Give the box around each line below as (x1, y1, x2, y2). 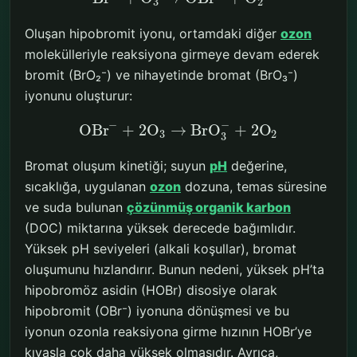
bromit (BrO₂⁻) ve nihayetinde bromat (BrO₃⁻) (25, 66, 298, 83)
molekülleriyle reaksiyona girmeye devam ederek (25, 45, 320, 62)
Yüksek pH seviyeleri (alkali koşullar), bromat (25, 240, 296, 257)
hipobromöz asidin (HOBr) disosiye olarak (25, 281, 277, 298)
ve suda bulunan (25, 198, 127, 215)
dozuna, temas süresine (181, 178, 327, 194)
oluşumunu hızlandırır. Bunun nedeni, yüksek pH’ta (25, 261, 324, 277)
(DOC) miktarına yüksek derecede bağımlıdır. (25, 219, 296, 236)
